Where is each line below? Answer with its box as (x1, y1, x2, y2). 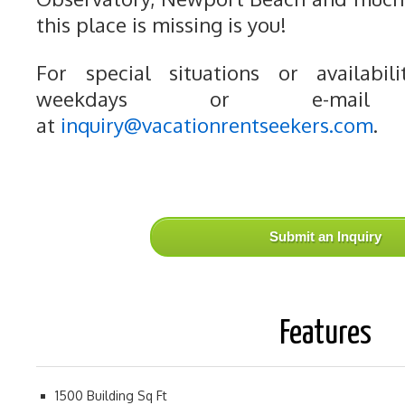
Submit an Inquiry (269, 229, 381, 244)
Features (279, 318, 372, 351)
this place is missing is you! (36, 12, 287, 37)
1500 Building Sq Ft (55, 388, 167, 403)
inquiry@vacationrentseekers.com (61, 112, 373, 137)
